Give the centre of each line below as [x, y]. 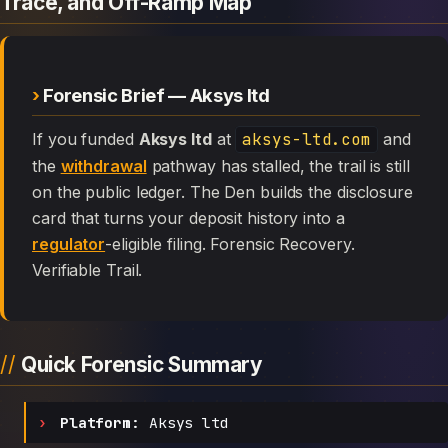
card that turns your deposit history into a [188, 218]
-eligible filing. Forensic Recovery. [230, 244]
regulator [69, 244]
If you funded [87, 139]
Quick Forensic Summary [141, 365]
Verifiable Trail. [87, 270]
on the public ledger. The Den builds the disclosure [222, 192]
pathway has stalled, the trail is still [278, 166]
